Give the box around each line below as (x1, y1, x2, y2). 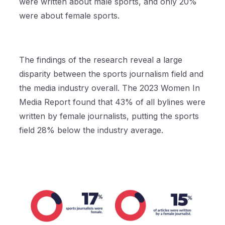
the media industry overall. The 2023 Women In (19, 83, 200, 93)
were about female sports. (19, 11, 120, 21)
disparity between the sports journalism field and (19, 69, 204, 79)
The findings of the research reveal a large (19, 55, 183, 65)
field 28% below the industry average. (19, 125, 166, 136)
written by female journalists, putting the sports (19, 111, 199, 122)
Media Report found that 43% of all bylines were (19, 97, 206, 107)
